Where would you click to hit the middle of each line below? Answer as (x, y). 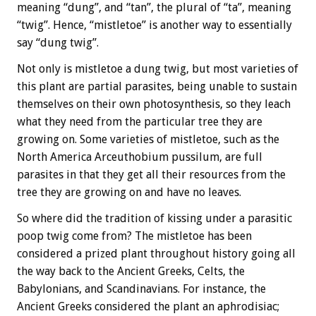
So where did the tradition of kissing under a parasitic (154, 219)
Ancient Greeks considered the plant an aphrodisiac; (148, 307)
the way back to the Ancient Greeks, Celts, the (131, 272)
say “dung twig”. (58, 43)
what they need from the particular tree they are (140, 122)
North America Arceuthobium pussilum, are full (140, 157)
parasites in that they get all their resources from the (151, 175)
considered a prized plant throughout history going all (156, 254)
